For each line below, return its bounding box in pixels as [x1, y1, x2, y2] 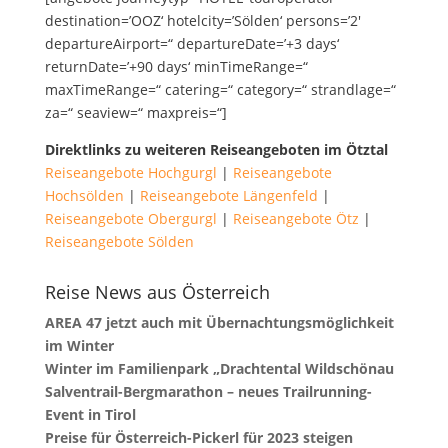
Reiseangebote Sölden [44, 231, 194, 251]
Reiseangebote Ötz [232, 208, 359, 228]
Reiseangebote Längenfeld [139, 185, 318, 205]
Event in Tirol [44, 404, 136, 424]
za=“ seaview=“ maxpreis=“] [44, 102, 227, 122]
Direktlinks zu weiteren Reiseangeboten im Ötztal [44, 139, 388, 159]
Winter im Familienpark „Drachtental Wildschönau [44, 358, 394, 378]
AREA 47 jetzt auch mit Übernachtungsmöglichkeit [44, 312, 394, 332]
